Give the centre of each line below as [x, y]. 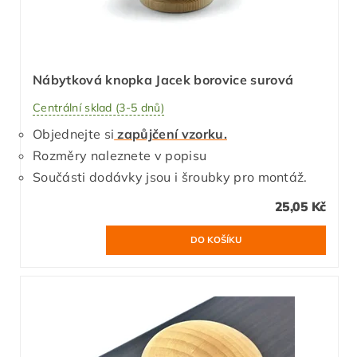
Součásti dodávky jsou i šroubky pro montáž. [170, 177]
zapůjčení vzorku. [171, 133]
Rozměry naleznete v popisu [120, 155]
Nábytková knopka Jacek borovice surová [163, 79]
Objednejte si [74, 133]
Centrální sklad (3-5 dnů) [98, 107]
